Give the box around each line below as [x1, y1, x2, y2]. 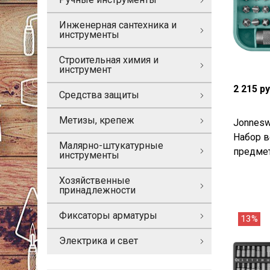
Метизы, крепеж [59, 115, 134, 126]
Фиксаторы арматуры [59, 210, 157, 221]
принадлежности [59, 184, 136, 196]
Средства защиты [59, 89, 139, 101]
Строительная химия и [59, 54, 159, 66]
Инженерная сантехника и [59, 19, 177, 31]
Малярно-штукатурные [59, 140, 163, 151]
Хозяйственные [59, 175, 130, 186]
